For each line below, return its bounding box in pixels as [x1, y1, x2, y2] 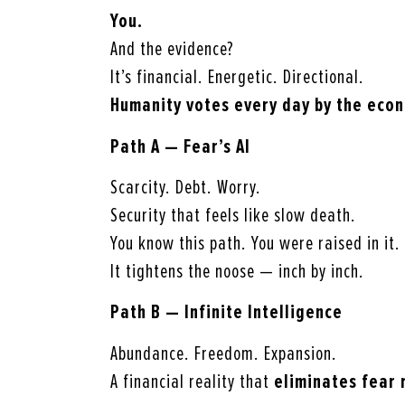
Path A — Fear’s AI [110, 134, 250, 159]
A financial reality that [110, 369, 274, 394]
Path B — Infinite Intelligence [110, 300, 343, 325]
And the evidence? [110, 37, 234, 62]
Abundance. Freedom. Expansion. [110, 341, 337, 366]
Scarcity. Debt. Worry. [110, 174, 261, 200]
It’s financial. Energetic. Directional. [110, 65, 364, 90]
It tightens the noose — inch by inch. [110, 259, 364, 284]
